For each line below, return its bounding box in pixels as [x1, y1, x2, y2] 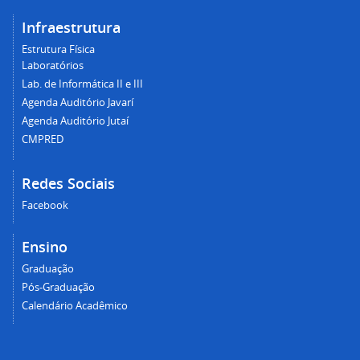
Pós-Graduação [22, 280, 95, 294]
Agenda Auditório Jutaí [22, 113, 129, 128]
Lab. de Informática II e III [22, 76, 143, 91]
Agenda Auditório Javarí [22, 95, 133, 109]
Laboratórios [22, 58, 84, 72]
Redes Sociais [22, 173, 115, 193]
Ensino [22, 236, 67, 256]
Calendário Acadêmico [22, 298, 128, 313]
